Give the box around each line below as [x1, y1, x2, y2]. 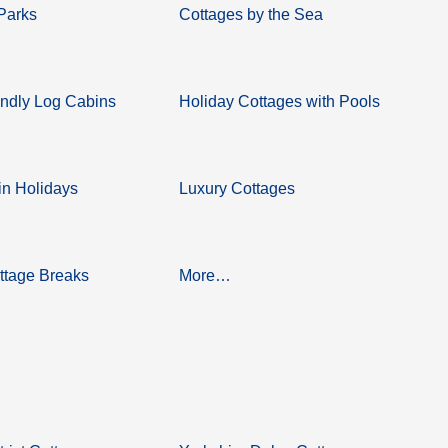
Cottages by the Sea [179, 5, 324, 23]
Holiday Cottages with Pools [179, 92, 381, 110]
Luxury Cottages [179, 179, 296, 197]
